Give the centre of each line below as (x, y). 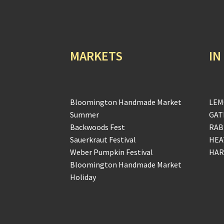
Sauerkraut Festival (103, 140)
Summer (85, 115)
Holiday (83, 177)
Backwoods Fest (98, 127)
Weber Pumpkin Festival (112, 152)
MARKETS (96, 56)
